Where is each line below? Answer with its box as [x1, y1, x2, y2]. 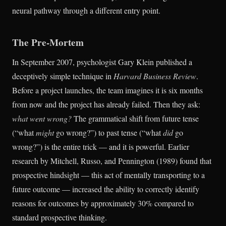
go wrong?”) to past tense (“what [54, 127, 163, 138]
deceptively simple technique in [12, 71, 114, 82]
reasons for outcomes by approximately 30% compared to [12, 198, 194, 209]
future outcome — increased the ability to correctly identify [12, 184, 199, 195]
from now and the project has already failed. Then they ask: [12, 99, 200, 110]
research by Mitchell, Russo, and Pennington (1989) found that [12, 155, 211, 166]
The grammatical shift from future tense [72, 113, 199, 124]
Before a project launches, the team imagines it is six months [12, 85, 203, 96]
